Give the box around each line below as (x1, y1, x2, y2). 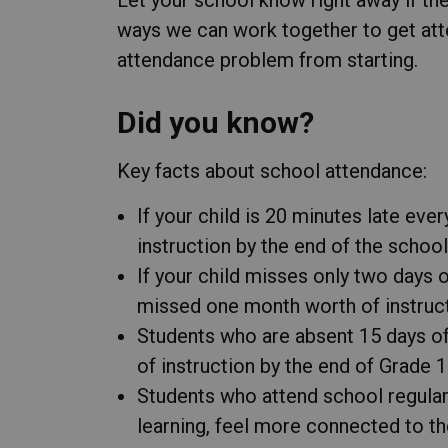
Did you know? (117, 104, 314, 140)
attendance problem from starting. (117, 47, 418, 72)
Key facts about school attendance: (117, 158, 427, 183)
